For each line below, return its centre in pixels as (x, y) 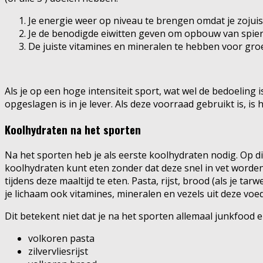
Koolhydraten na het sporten (73, 130)
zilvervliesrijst (58, 251)
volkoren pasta (61, 238)
